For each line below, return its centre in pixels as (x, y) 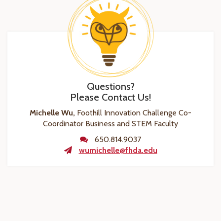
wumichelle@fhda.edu (118, 150)
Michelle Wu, (53, 113)
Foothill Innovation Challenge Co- (134, 113)
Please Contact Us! (110, 97)
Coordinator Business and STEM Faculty (110, 124)
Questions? (110, 86)
